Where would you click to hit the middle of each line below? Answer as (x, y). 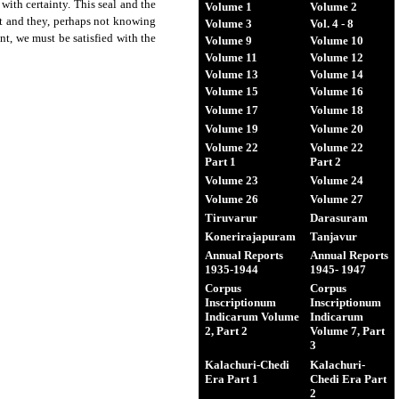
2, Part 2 (226, 331)
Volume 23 (232, 180)
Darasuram (339, 218)
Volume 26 (232, 199)
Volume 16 (337, 91)
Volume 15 (232, 91)
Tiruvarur (231, 218)
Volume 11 (231, 57)
